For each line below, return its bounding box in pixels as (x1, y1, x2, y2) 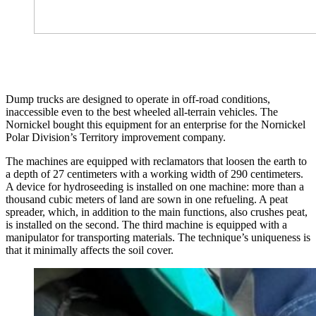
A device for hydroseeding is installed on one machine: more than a (6, 181, 304, 193)
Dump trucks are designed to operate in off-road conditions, (6, 93, 270, 106)
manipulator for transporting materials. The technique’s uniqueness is (6, 231, 310, 244)
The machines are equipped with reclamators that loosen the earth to (6, 155, 307, 168)
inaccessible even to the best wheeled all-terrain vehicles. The (6, 106, 278, 119)
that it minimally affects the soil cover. (6, 244, 174, 257)
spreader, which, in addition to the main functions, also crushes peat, (6, 206, 308, 219)
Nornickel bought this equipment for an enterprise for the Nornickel (6, 119, 305, 131)
